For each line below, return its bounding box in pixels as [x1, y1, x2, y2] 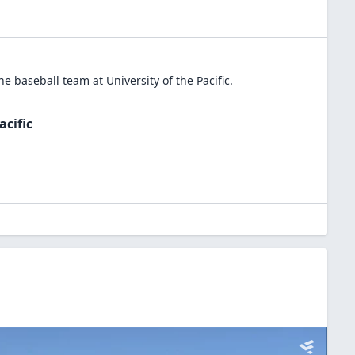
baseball [14, 73, 59, 88]
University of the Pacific [106, 73, 230, 88]
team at [59, 73, 103, 88]
